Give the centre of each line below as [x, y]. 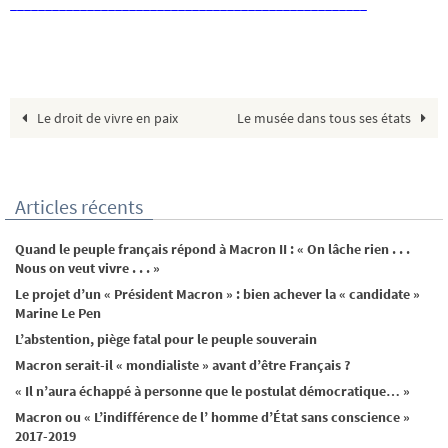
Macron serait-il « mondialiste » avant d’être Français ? [182, 365]
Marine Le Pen [58, 313]
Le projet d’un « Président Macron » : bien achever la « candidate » [217, 294]
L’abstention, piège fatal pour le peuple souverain [166, 339]
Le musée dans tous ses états [325, 118]
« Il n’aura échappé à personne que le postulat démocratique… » [212, 391]
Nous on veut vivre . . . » [92, 268]
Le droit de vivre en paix [106, 118]
